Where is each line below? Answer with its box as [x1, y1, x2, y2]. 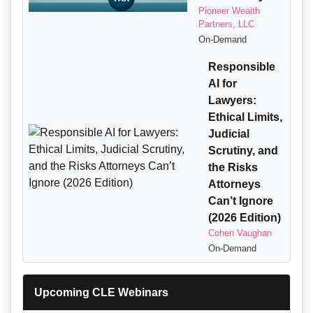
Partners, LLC [198, 19, 255, 30]
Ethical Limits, [208, 111, 282, 124]
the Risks [208, 161, 258, 174]
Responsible [208, 61, 275, 73]
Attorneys [208, 178, 261, 191]
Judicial [208, 128, 249, 140]
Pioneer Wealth [198, 6, 261, 17]
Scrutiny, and [208, 145, 278, 157]
